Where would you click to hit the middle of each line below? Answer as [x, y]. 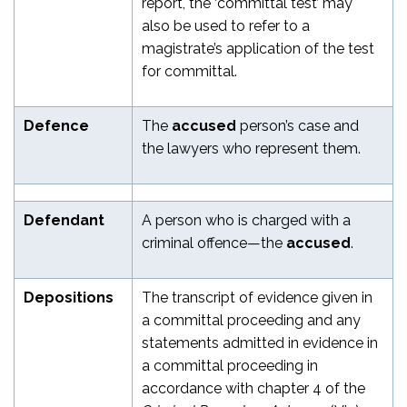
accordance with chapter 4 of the [253, 388]
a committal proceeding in [230, 365]
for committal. [189, 71]
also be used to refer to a [226, 25]
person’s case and [298, 125]
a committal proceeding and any [251, 320]
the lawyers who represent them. [251, 148]
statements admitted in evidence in [260, 342]
